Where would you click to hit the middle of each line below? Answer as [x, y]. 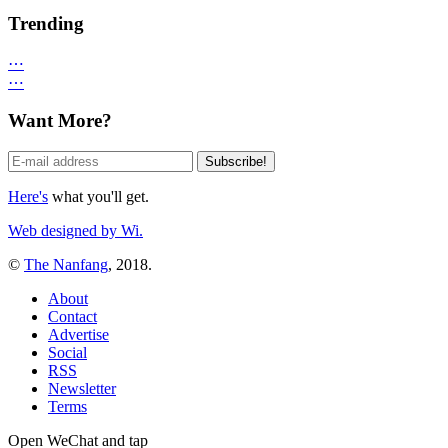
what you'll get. [98, 196]
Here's [28, 196]
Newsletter [82, 388]
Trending [46, 23]
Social [67, 352]
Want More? [60, 121]
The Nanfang [66, 264]
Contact [72, 316]
